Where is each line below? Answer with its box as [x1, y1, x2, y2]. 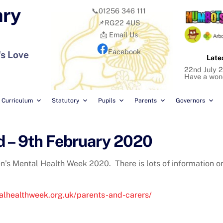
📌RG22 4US [97, 18, 140, 27]
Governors [176, 97, 205, 105]
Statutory [52, 97, 79, 105]
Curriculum [1, 97, 33, 105]
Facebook [108, 47, 141, 56]
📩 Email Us [100, 30, 138, 39]
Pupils [98, 97, 115, 105]
